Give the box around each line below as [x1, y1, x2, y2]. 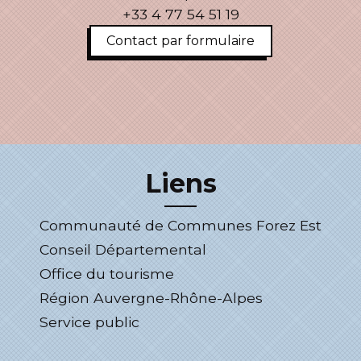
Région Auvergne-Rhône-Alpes [39, 289, 263, 306]
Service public [39, 313, 139, 330]
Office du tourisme [39, 265, 174, 282]
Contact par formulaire [106, 33, 255, 48]
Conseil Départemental [39, 241, 206, 258]
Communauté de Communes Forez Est [39, 217, 322, 234]
